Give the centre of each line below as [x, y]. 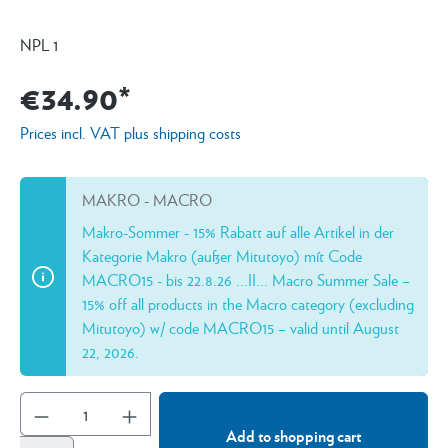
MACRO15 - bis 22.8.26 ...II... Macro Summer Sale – [246, 279]
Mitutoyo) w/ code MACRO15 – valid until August [240, 327]
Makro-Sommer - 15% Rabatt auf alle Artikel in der [238, 231]
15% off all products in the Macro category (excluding [248, 303]
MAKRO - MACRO [147, 199]
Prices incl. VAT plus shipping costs [130, 132]
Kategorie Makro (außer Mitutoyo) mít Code [222, 255]
